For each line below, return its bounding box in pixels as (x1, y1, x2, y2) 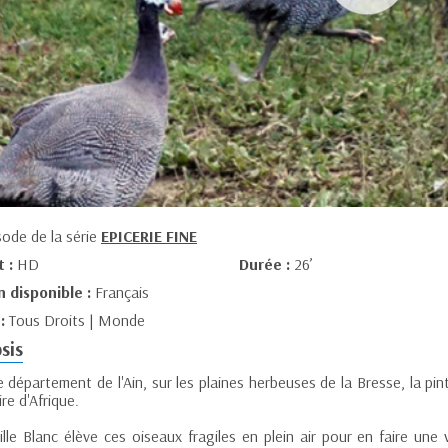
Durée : (238, 254, 294, 275)
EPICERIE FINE (101, 226, 197, 247)
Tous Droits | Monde (9, 310, 145, 331)
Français (95, 282, 149, 303)
